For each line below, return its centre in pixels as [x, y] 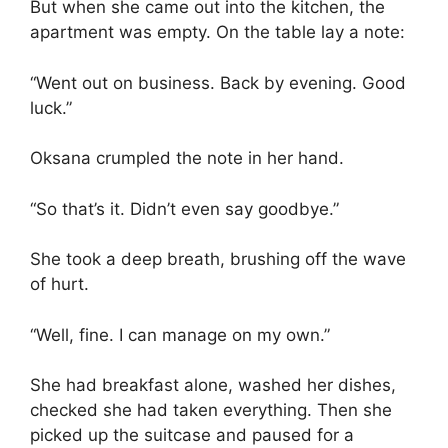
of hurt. [59, 284]
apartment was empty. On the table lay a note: [217, 32]
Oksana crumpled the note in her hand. [187, 158]
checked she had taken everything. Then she [211, 410]
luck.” [51, 107]
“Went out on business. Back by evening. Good [218, 82]
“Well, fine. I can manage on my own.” [180, 334]
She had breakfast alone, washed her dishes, [213, 385]
